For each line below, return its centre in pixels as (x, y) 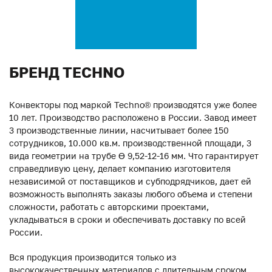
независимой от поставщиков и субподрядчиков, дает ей (130, 181)
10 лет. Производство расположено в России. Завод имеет (133, 117)
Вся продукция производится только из (93, 257)
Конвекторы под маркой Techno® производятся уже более (133, 104)
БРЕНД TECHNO (67, 72)
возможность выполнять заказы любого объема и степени (131, 194)
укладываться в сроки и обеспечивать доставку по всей (127, 219)
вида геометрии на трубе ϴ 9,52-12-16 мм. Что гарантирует (134, 155)
